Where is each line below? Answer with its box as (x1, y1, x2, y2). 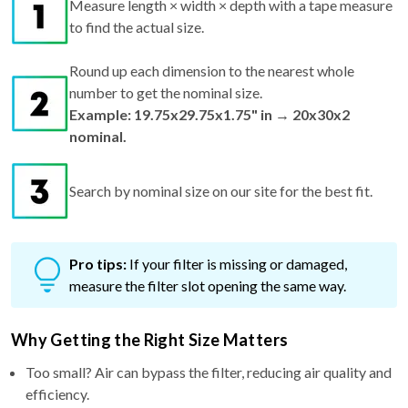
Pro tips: (69, 254, 127, 272)
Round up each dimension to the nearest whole (69, 61, 354, 79)
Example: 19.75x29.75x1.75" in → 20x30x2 (69, 105, 350, 123)
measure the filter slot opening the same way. (69, 276, 346, 294)
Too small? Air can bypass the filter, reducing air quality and (25, 362, 392, 381)
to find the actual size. (69, 17, 204, 36)
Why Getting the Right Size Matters (11, 329, 289, 350)
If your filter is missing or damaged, (129, 254, 347, 272)
